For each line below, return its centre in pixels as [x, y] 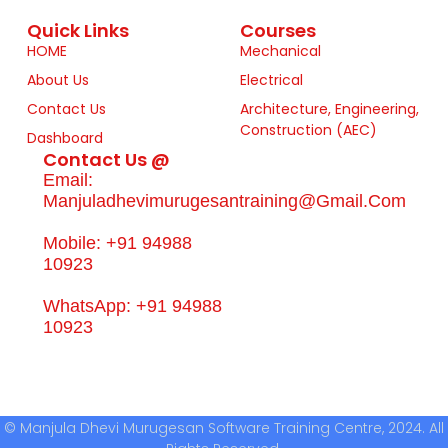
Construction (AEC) [308, 129]
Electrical [271, 79]
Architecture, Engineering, [329, 108]
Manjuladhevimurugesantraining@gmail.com [224, 200]
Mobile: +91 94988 [117, 242]
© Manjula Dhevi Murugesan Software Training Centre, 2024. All [224, 427]
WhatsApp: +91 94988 [132, 305]
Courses [277, 30]
